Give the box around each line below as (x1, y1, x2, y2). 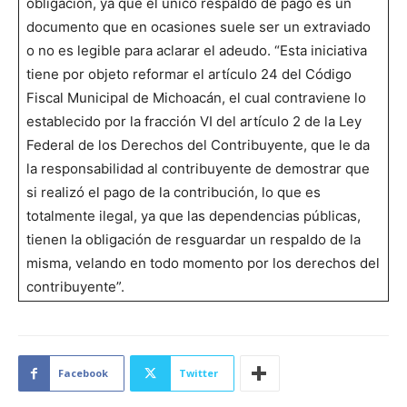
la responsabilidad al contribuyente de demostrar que (26, 160, 370, 178)
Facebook (58, 366, 108, 381)
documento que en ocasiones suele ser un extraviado (26, 18, 371, 36)
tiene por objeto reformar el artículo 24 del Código (26, 65, 352, 84)
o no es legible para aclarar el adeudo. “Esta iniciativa (26, 42, 367, 60)
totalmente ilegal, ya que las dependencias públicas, (26, 207, 361, 225)
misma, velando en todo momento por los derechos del (26, 254, 380, 273)
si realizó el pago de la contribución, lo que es (26, 184, 321, 202)
